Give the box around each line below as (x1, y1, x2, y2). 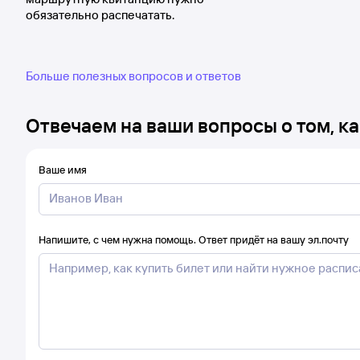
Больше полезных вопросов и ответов (26, 68, 241, 84)
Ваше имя (39, 163, 87, 176)
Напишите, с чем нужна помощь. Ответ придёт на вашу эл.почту (39, 233, 349, 246)
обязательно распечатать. (26, 7, 174, 22)
